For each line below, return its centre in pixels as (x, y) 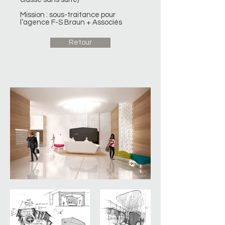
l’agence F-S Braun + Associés (71, 22)
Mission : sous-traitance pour (68, 15)
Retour (80, 42)
